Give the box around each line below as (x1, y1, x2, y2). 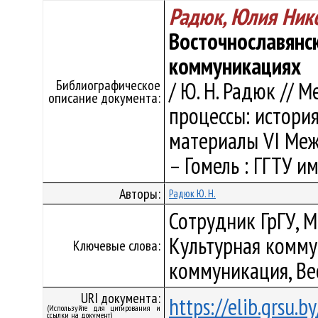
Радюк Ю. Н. (169, 187, 216, 200)
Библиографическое (56, 76, 160, 94)
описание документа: (48, 89, 160, 107)
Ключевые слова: (73, 236, 160, 255)
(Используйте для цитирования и (47, 302, 160, 313)
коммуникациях (169, 51, 301, 81)
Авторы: (119, 185, 160, 203)
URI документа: (81, 289, 160, 307)
